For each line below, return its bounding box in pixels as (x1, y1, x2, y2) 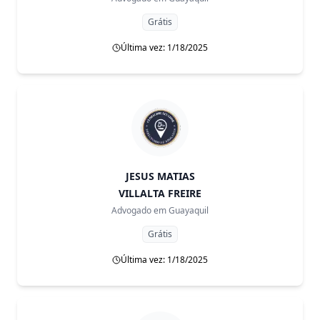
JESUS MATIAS (125, 169, 195, 183)
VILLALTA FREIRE (119, 186, 201, 200)
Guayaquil (169, 204, 209, 216)
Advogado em (111, 204, 166, 216)
